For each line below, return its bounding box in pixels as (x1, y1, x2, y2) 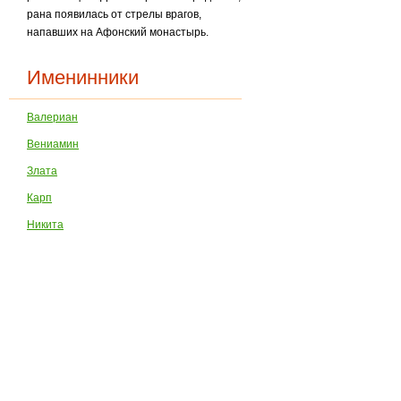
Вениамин (27, 138, 80, 150)
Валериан (27, 111, 79, 124)
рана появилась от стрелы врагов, (27, 8, 202, 21)
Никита (27, 218, 64, 231)
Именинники (27, 66, 140, 89)
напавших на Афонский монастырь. (27, 26, 209, 38)
